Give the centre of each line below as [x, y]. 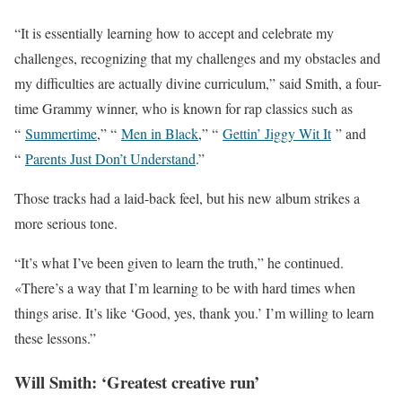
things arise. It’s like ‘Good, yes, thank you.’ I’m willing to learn [194, 312]
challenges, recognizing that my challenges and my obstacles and [197, 57]
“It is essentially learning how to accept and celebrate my [174, 32]
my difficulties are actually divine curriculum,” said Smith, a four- [198, 83]
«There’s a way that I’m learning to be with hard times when [185, 287]
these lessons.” [55, 337]
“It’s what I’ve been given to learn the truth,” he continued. [179, 262]
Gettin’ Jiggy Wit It [277, 133]
